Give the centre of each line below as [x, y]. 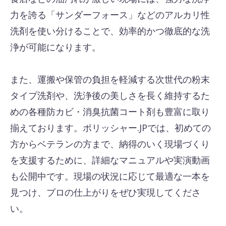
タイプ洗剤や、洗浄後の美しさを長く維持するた [110, 95]
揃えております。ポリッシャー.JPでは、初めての [110, 128]
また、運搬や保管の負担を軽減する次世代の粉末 [110, 79]
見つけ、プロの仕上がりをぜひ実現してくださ [105, 192]
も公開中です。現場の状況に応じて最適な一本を [110, 176]
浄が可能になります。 [55, 47]
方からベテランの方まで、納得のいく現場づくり [110, 144]
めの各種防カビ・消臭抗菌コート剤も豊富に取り [110, 111]
